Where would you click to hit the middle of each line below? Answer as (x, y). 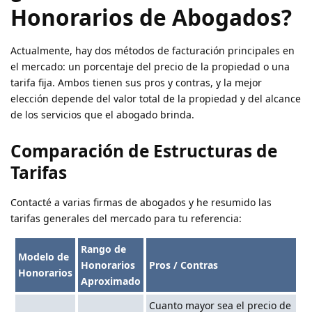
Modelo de (44, 256)
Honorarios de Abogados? (151, 17)
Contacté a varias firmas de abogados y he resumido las (141, 202)
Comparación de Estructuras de (144, 150)
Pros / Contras (184, 265)
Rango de (104, 249)
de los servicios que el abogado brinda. (102, 115)
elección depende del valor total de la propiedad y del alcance (156, 99)
